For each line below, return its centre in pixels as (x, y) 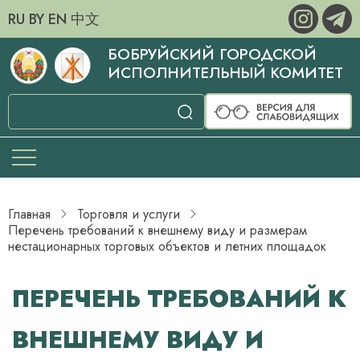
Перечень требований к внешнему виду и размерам (157, 230)
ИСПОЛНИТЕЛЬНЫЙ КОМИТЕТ (225, 73)
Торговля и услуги (129, 214)
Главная (29, 214)
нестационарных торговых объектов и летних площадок (167, 246)
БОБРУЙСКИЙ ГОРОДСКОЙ (212, 54)
